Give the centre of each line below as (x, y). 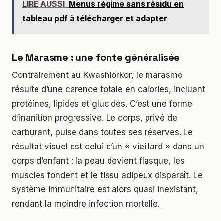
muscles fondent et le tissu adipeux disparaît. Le (107, 175)
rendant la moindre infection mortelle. (86, 203)
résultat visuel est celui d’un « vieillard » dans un (108, 146)
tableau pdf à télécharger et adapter (95, 18)
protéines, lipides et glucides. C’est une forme (102, 103)
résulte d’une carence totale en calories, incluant (109, 89)
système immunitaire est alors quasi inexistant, (105, 189)
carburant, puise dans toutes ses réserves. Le (102, 132)
